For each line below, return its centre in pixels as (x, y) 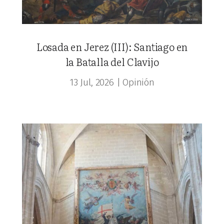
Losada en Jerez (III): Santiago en (112, 47)
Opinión (138, 82)
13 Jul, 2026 (92, 82)
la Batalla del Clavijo (112, 62)
